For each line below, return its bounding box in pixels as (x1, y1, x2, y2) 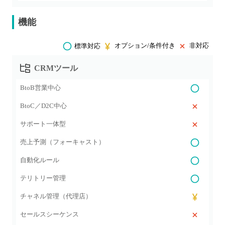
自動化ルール (20, 156, 59, 164)
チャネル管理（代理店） (20, 192, 92, 200)
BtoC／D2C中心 (20, 102, 67, 109)
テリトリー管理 (20, 174, 66, 182)
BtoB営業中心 (20, 84, 61, 91)
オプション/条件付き (115, 42, 175, 49)
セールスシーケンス (20, 210, 79, 218)
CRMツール (34, 64, 78, 72)
